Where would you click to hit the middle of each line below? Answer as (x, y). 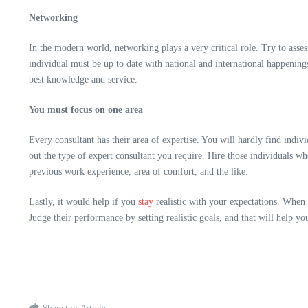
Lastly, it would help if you (84, 202)
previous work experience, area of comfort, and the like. (139, 172)
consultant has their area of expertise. (127, 140)
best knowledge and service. (83, 79)
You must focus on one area (86, 110)
